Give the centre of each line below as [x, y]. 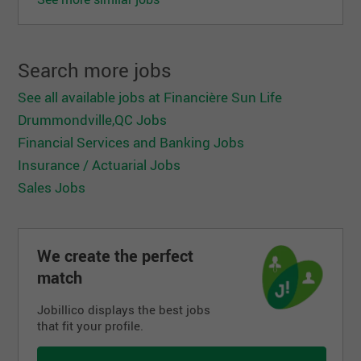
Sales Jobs [52, 188]
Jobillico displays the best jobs [124, 310]
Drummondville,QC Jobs [93, 120]
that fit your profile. [91, 326]
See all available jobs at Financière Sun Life [150, 98]
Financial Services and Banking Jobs [131, 143]
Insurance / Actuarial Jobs [100, 165]
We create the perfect [116, 256]
